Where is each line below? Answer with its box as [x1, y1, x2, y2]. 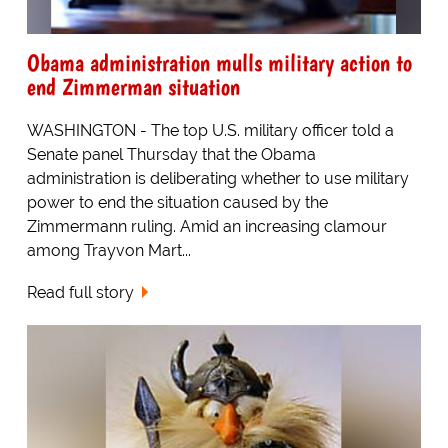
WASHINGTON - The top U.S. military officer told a [26, 120, 394, 140]
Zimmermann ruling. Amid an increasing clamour [26, 216, 387, 236]
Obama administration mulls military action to [26, 47, 412, 77]
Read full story [26, 283, 134, 303]
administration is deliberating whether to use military [26, 168, 409, 188]
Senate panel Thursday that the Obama [26, 144, 316, 164]
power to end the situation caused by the [26, 192, 328, 212]
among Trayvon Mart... [26, 240, 191, 260]
